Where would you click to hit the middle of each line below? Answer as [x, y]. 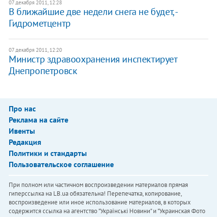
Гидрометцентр [39, 23]
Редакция [25, 142]
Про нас [22, 108]
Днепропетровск [43, 70]
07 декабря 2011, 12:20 [35, 50]
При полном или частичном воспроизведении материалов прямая [98, 185]
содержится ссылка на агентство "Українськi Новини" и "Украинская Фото [107, 211]
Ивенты [22, 131]
